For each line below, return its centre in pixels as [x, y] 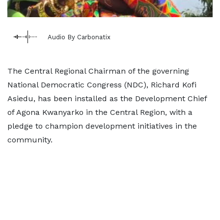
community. [30, 140]
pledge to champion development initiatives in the [102, 126]
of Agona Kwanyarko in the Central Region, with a [100, 112]
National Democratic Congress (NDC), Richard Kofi [102, 85]
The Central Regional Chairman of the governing [98, 71]
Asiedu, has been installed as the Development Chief [107, 98]
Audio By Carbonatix [79, 37]
